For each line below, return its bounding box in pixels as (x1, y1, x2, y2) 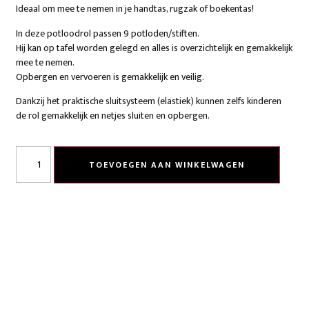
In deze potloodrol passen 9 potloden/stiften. (16, 25, 200, 41)
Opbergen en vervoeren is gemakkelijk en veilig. (16, 68, 205, 85)
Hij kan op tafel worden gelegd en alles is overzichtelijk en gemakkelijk (16, 39, 293, 56)
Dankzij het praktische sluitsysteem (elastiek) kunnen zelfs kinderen (16, 92, 282, 109)
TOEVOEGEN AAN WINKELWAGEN (89, 158, 246, 172)
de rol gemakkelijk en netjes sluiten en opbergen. (16, 107, 210, 123)
